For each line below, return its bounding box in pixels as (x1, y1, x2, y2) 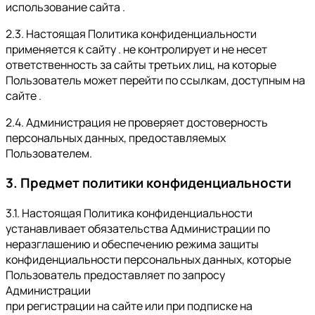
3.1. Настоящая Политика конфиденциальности (6, 205, 252, 221)
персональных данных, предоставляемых (6, 129, 226, 146)
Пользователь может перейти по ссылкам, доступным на (6, 72, 305, 88)
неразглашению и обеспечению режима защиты (6, 236, 259, 252)
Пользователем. (6, 145, 92, 161)
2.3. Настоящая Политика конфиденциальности (6, 25, 257, 41)
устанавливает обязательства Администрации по (6, 221, 270, 236)
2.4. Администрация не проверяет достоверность (6, 114, 268, 130)
